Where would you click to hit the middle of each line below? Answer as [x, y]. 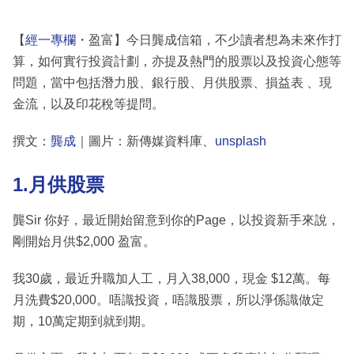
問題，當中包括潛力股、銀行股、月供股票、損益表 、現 [172, 83]
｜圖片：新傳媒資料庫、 [145, 141]
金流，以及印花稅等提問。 [88, 104]
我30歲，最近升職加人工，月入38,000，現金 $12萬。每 [171, 278]
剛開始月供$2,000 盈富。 [84, 241]
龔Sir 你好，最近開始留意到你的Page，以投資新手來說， [176, 220]
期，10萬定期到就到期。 [83, 321]
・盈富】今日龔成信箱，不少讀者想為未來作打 [209, 40]
